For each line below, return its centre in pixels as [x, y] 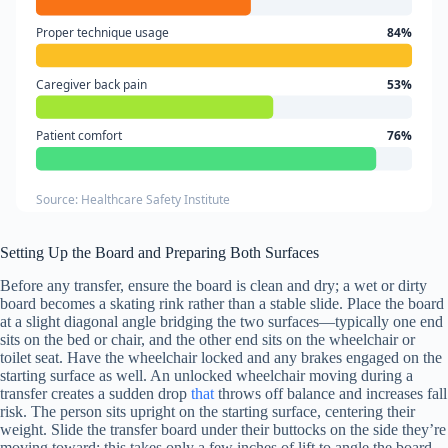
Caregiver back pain [91, 85]
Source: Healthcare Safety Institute [132, 199]
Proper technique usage [102, 33]
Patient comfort [79, 136]
